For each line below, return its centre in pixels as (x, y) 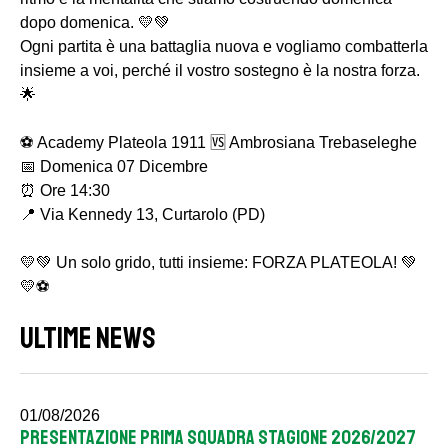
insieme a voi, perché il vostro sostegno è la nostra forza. (220, 70)
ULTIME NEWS (88, 338)
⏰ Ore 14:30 (65, 190)
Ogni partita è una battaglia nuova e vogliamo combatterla (224, 46)
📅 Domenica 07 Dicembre (114, 166)
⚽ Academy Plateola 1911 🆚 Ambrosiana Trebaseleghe (218, 142)
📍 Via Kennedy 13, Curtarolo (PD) (142, 214)
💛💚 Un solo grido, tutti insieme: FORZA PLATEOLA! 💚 (218, 262)
